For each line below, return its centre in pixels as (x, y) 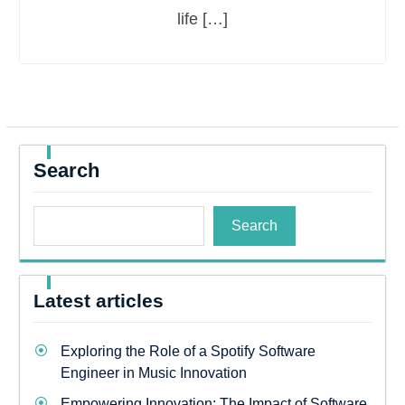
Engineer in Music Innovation (153, 373)
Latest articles (98, 301)
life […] (202, 19)
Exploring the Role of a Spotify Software (188, 351)
